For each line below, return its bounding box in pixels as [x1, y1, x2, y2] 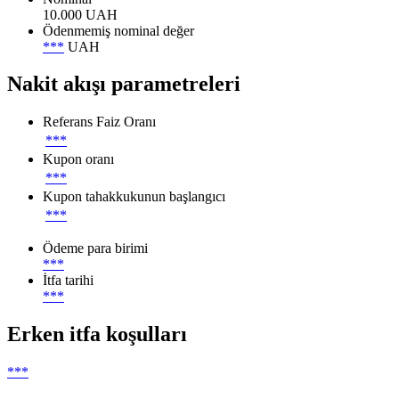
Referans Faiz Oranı [43, 114, 156, 130]
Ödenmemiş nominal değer [43, 22, 194, 38]
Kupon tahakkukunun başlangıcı [43, 189, 225, 205]
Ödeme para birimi [43, 240, 148, 256]
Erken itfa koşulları [7, 322, 187, 346]
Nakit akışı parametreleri [7, 72, 240, 96]
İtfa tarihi [43, 273, 94, 289]
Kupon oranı [43, 151, 114, 167]
